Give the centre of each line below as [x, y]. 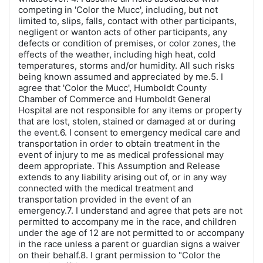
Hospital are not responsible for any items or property [130, 110]
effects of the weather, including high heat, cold [117, 54]
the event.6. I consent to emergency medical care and [129, 132]
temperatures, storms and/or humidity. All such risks [127, 65]
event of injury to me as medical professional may [121, 155]
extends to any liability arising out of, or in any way [122, 177]
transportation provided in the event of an [105, 199]
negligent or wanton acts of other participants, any [123, 32]
